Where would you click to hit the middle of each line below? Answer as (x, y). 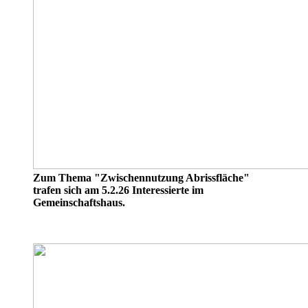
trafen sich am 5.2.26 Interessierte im (118, 190)
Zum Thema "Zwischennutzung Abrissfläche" (141, 177)
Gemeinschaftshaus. (79, 202)
